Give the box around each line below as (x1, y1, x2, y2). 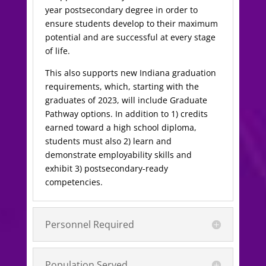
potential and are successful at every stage (45, 31, 216, 43)
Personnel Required (45, 217, 134, 231)
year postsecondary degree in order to (45, 4, 198, 15)
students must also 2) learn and (45, 135, 172, 147)
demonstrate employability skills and (45, 148, 192, 160)
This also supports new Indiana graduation (45, 66, 216, 78)
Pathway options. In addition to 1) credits (45, 107, 208, 119)
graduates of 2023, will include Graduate (45, 94, 207, 106)
